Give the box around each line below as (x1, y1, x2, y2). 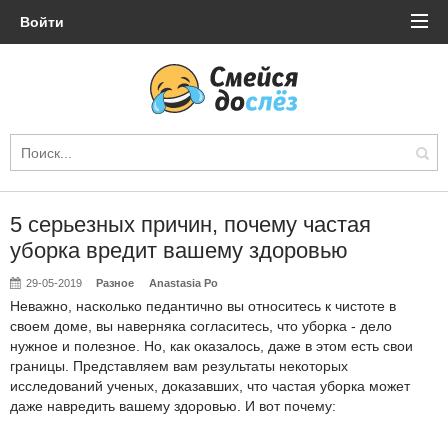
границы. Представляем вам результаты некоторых (10, 358, 348, 374)
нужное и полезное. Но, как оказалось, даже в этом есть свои (10, 338, 413, 354)
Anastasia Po (148, 277, 218, 289)
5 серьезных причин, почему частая (10, 212, 371, 237)
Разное (96, 277, 135, 289)
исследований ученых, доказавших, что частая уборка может (10, 378, 410, 394)
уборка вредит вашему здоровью (10, 238, 348, 263)
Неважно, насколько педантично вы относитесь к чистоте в (10, 298, 396, 314)
